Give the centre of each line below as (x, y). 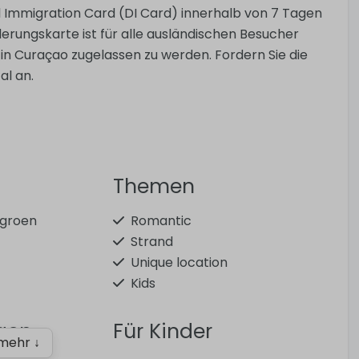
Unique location (179, 263)
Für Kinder (162, 332)
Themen (153, 187)
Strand (151, 242)
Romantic (161, 221)
